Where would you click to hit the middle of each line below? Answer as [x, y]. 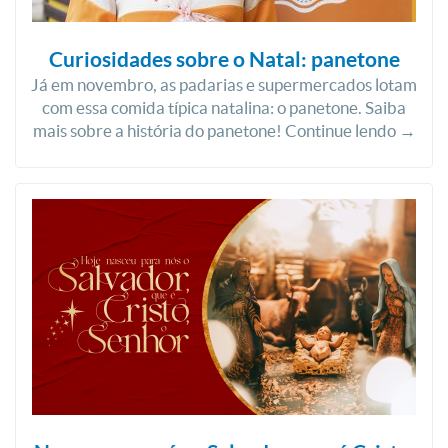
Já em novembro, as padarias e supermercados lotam [224, 84]
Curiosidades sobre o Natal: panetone [224, 59]
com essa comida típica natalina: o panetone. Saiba [224, 107]
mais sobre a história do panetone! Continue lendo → [224, 130]
